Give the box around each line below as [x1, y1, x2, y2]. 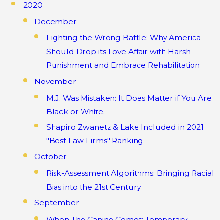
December [34, 17, 77, 27]
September [34, 198, 80, 208]
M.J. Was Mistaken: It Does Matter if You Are [46, 93, 212, 103]
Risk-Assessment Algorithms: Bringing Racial [46, 168, 214, 178]
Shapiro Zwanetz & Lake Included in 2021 [46, 122, 204, 132]
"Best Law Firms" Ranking [46, 136, 143, 145]
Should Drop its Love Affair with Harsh [46, 47, 191, 56]
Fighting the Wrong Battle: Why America [46, 33, 201, 43]
